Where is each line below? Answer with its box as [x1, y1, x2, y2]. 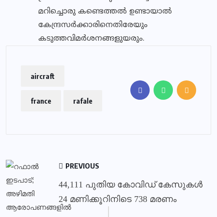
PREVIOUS [64, 161, 99, 170]
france [31, 96, 51, 105]
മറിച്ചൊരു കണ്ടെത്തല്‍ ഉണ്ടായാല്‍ [38, 7, 172, 16]
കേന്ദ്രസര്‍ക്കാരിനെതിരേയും [38, 20, 148, 30]
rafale [73, 96, 93, 105]
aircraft [31, 72, 55, 80]
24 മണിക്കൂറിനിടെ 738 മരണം [59, 194, 177, 204]
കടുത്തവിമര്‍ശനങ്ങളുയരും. [38, 34, 144, 44]
